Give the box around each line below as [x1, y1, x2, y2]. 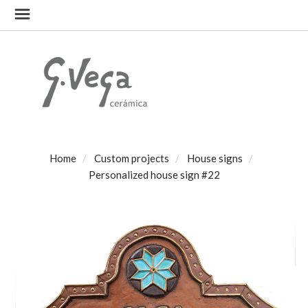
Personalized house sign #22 [88, 168, 220, 181]
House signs [187, 152, 243, 164]
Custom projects [94, 152, 169, 164]
